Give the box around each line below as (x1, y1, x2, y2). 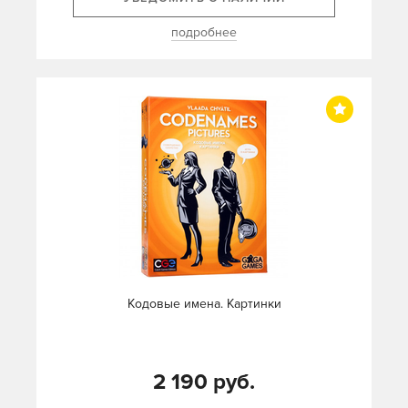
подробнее (171, 25, 237, 40)
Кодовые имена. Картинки (127, 296, 281, 311)
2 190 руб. (153, 369, 255, 395)
